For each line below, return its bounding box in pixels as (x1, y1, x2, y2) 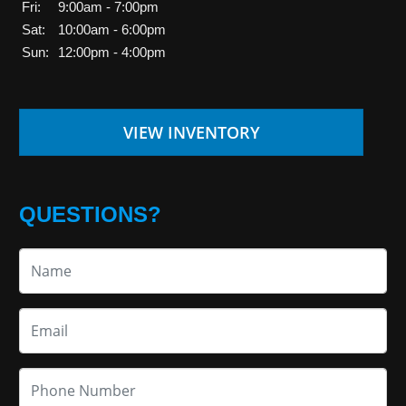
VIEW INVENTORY (122, 121, 260, 144)
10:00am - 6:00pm (58, 22, 167, 38)
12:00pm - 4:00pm (58, 44, 167, 61)
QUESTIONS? (19, 202, 162, 227)
